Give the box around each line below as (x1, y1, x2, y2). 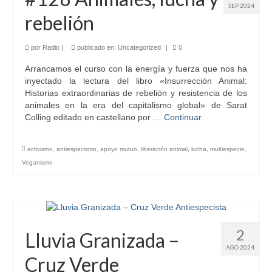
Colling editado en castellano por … (25, 112, 164, 122)
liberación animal (141, 145, 188, 152)
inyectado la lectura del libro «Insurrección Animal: (25, 75, 247, 86)
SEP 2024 (228, 1, 254, 9)
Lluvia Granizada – (25, 228, 180, 252)
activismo (27, 145, 53, 152)
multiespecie (210, 145, 245, 152)
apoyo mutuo (100, 145, 137, 152)
